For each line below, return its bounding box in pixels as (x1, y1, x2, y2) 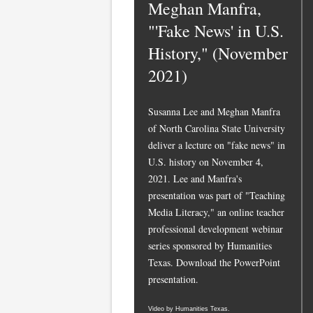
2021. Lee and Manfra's (148, 172, 242, 185)
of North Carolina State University (148, 122, 285, 135)
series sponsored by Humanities (148, 239, 272, 252)
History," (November (148, 42, 288, 64)
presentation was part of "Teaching (148, 189, 285, 202)
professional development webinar (148, 222, 283, 235)
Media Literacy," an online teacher (148, 205, 284, 219)
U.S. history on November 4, (148, 155, 263, 168)
